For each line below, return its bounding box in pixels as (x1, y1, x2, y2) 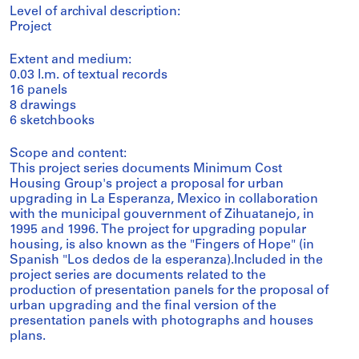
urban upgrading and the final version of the (10, 300, 276, 313)
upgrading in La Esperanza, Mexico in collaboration (10, 193, 318, 206)
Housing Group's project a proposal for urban (10, 178, 284, 191)
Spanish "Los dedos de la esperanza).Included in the (10, 254, 323, 267)
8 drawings (10, 99, 76, 112)
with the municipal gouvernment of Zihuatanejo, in (10, 208, 314, 221)
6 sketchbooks (10, 115, 95, 127)
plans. (10, 330, 46, 343)
